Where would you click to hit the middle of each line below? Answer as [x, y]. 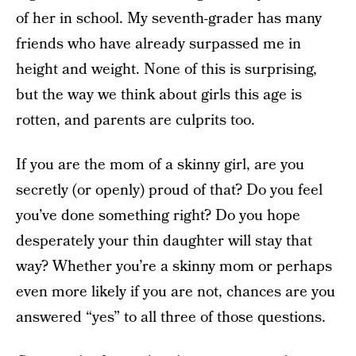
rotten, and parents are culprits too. [135, 120]
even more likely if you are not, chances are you [176, 292]
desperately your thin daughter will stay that [164, 241]
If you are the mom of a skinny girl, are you [160, 165]
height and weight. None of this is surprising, [166, 70]
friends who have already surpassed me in [159, 44]
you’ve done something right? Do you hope [158, 216]
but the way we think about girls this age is [159, 95]
